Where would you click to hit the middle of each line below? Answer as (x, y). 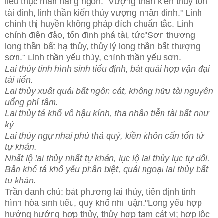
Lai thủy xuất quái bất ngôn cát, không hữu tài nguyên (109, 91)
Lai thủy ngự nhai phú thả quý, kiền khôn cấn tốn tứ (104, 136)
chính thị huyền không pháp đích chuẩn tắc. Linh (99, 24)
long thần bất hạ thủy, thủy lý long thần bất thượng (103, 46)
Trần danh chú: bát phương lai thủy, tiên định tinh (100, 191)
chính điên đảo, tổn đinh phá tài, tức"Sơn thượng (100, 35)
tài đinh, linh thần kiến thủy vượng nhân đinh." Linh (103, 12)
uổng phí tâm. (32, 102)
